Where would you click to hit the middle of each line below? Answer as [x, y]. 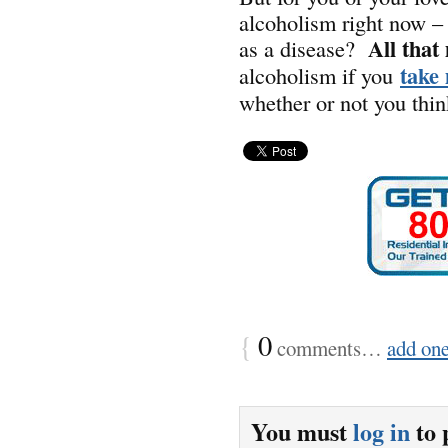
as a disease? [303, 47]
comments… [329, 347]
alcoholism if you [319, 74]
